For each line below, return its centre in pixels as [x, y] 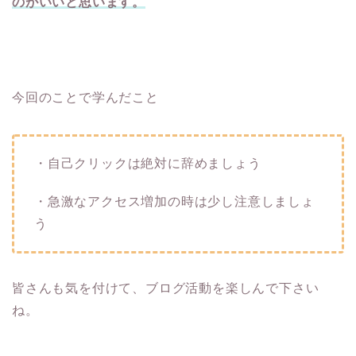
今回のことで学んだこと [85, 98]
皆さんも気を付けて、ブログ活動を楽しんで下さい [166, 288]
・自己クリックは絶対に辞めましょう [148, 164]
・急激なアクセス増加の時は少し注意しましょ [174, 202]
